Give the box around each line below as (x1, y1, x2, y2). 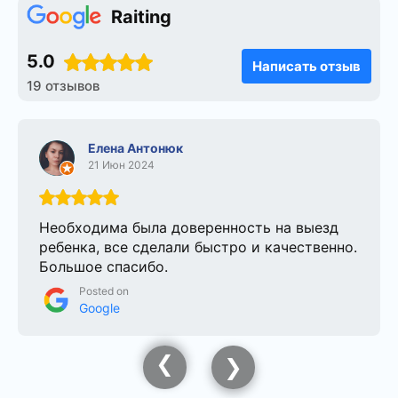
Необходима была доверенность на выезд (39, 219, 338, 236)
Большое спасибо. (39, 258, 168, 275)
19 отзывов (27, 77, 99, 94)
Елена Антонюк (88, 140, 183, 155)
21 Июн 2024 (88, 158, 155, 171)
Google (79, 300, 120, 315)
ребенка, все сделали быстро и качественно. (39, 238, 357, 256)
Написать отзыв (252, 57, 361, 75)
